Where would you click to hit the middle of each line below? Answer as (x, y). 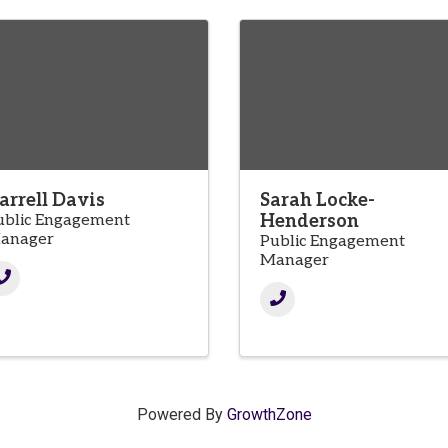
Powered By (181, 415)
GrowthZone (269, 415)
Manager (294, 261)
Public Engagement (332, 242)
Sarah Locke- (317, 201)
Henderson (309, 222)
